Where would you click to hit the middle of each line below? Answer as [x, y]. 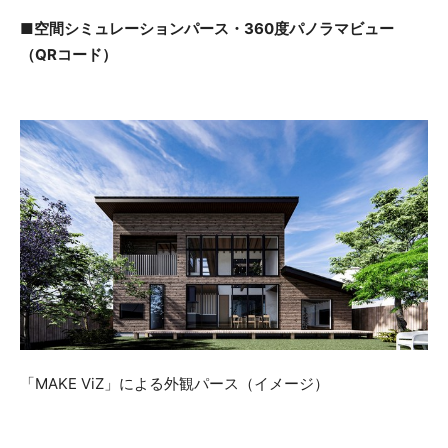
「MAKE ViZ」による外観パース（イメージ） [174, 383]
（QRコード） [68, 55]
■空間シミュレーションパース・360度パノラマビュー [207, 29]
